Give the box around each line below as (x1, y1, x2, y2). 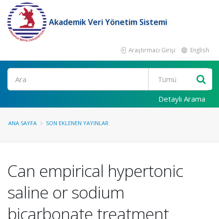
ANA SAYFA (8, 119, 37, 127)
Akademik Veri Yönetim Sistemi (49, 17, 167, 27)
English (189, 46, 209, 54)
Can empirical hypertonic (7, 159, 183, 182)
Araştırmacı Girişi (127, 46, 175, 54)
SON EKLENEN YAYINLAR (46, 119, 109, 127)
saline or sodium (7, 181, 124, 203)
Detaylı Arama (158, 94, 205, 104)
